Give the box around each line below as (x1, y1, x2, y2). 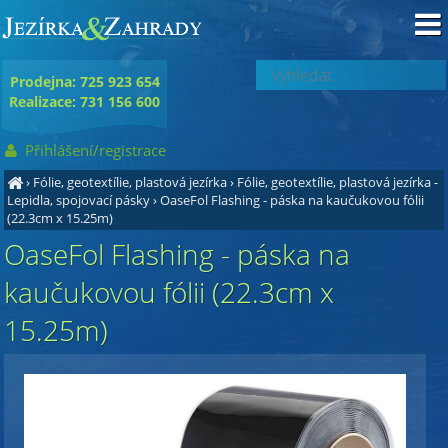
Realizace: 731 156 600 (8, 93, 160, 111)
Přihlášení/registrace (21, 140, 167, 160)
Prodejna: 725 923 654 (9, 73, 160, 91)
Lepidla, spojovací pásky (7, 191, 151, 209)
